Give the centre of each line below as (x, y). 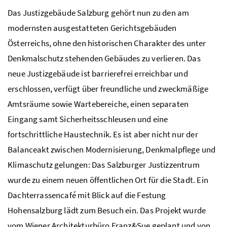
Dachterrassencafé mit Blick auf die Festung (87, 195)
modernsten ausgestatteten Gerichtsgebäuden (92, 28)
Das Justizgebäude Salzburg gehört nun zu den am (99, 12)
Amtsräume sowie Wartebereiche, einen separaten (98, 104)
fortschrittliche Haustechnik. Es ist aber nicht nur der (103, 134)
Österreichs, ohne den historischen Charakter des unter (107, 43)
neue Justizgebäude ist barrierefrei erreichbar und (98, 73)
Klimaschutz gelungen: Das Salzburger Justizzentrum (104, 164)
